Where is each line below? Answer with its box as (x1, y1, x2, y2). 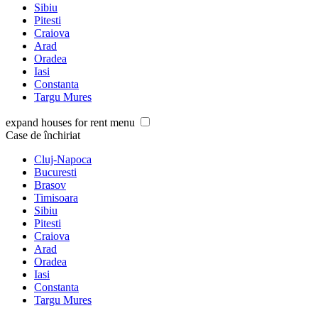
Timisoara (34, 192, 78, 204)
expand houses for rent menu (6, 116, 135, 129)
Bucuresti (34, 166, 77, 179)
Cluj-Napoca (34, 153, 92, 166)
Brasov (34, 179, 66, 192)
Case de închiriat (6, 129, 80, 142)
